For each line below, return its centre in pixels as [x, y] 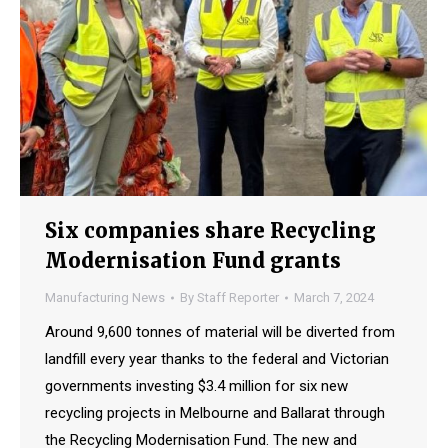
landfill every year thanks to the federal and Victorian [217, 359]
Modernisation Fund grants [193, 261]
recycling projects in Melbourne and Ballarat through [215, 413]
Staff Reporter [238, 298]
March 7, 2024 [334, 298]
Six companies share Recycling [210, 231]
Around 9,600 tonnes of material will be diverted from [220, 332]
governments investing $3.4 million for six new [196, 386]
